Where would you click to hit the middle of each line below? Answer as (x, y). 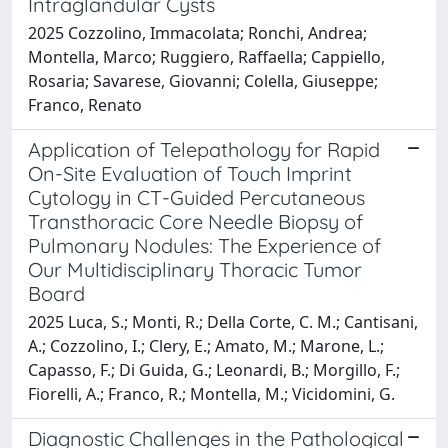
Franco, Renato (85, 104)
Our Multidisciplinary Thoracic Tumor (195, 269)
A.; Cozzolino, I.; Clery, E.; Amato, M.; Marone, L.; (206, 345)
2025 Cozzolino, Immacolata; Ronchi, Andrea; (197, 32)
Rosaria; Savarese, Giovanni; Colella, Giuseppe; (203, 80)
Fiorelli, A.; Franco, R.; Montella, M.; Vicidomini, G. (211, 393)
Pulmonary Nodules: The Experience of (204, 245)
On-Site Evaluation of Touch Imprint (190, 173)
